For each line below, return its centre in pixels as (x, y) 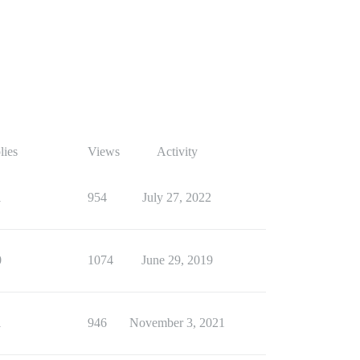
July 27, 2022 (177, 197)
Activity (177, 151)
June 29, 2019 (177, 260)
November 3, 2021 (177, 323)
